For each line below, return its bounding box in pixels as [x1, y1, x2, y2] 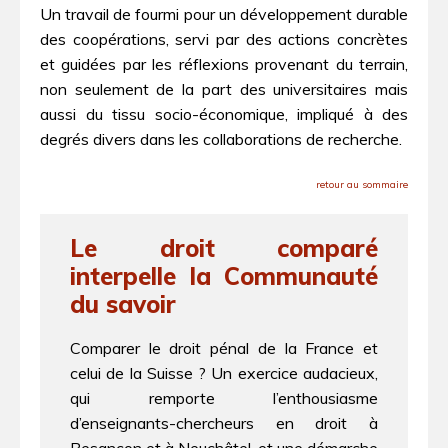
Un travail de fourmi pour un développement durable [40, 4, 408, 25]
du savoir [70, 289, 176, 320]
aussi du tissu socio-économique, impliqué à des [40, 104, 408, 125]
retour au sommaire [316, 177, 408, 191]
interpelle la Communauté [70, 261, 378, 292]
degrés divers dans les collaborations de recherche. [40, 129, 402, 150]
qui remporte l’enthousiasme [70, 388, 378, 408]
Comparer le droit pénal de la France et [70, 338, 378, 358]
